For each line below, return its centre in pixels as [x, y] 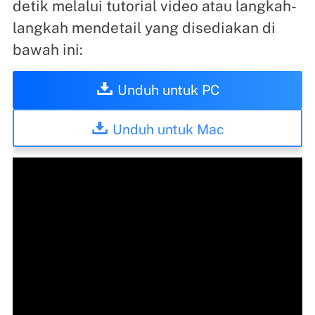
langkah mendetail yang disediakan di [144, 27]
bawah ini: [47, 49]
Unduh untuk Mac [168, 129]
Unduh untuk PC [168, 89]
